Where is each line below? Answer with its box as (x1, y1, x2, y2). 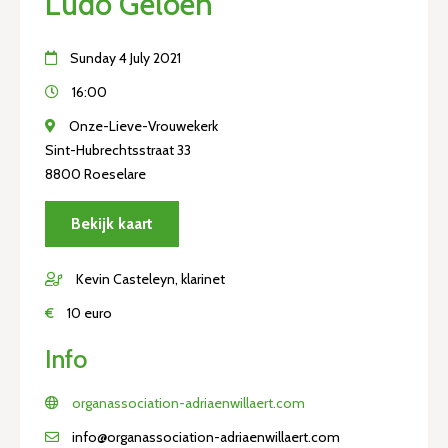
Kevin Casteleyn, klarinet (73, 270, 225, 288)
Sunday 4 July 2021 (67, 49, 181, 67)
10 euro (64, 304, 112, 322)
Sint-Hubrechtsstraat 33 (45, 141, 191, 159)
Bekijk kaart (71, 214, 153, 233)
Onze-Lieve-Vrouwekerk (66, 117, 218, 135)
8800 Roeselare (45, 165, 146, 183)
